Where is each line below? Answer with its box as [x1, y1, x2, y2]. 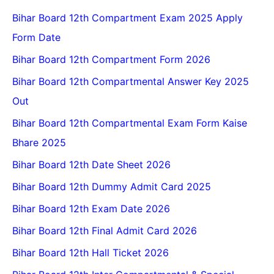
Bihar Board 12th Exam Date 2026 [12, 202, 170, 215]
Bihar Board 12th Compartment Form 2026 [12, 53, 210, 66]
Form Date [12, 31, 61, 44]
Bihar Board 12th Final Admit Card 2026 [12, 224, 197, 237]
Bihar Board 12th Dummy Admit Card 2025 [12, 180, 211, 193]
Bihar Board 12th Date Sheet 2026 [12, 158, 171, 171]
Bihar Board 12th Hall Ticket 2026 [12, 246, 169, 259]
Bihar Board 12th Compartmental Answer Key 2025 [12, 75, 249, 88]
